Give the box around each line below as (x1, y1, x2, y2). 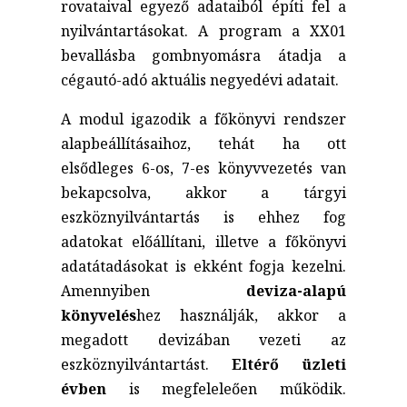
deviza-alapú (245, 280, 346, 301)
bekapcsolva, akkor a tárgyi (61, 182, 346, 203)
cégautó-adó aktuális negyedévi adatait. (61, 69, 340, 90)
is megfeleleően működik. (106, 378, 346, 399)
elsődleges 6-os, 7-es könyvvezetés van (61, 157, 346, 178)
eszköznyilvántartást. (61, 353, 232, 374)
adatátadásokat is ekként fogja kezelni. (61, 255, 346, 276)
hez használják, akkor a (136, 304, 346, 325)
